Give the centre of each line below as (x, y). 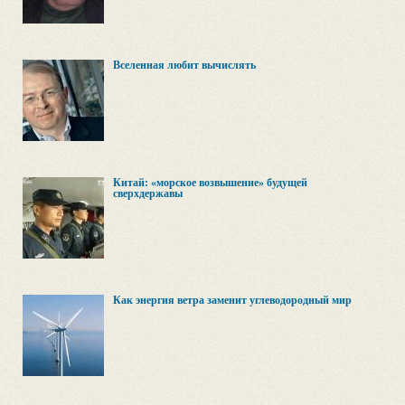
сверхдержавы (148, 193)
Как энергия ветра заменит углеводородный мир (232, 300)
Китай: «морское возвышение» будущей (210, 183)
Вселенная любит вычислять (184, 65)
